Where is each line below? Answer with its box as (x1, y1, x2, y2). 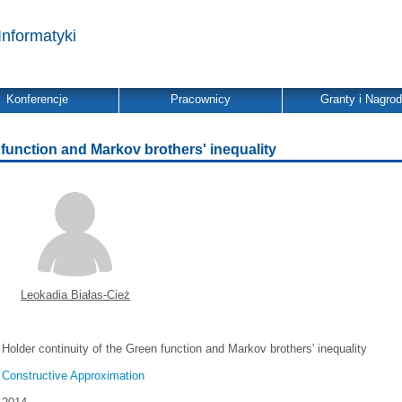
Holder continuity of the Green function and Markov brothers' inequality (2, 342, 368, 355)
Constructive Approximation (2, 369, 145, 382)
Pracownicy (170, 92, 231, 106)
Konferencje (6, 92, 68, 106)
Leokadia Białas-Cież (21, 288, 130, 301)
